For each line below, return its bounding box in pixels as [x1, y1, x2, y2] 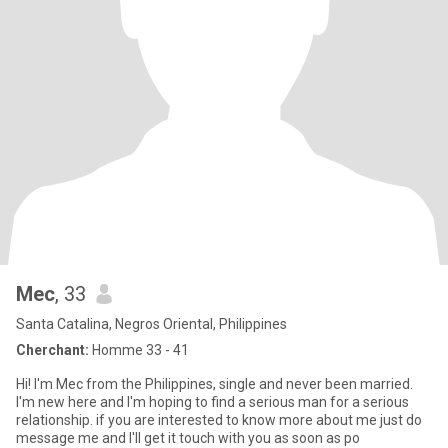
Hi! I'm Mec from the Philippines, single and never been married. [16, 376, 413, 392]
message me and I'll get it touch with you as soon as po [16, 430, 360, 446]
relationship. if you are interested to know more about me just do [16, 412, 422, 428]
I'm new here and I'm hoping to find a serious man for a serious [16, 394, 409, 410]
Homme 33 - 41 [89, 342, 189, 358]
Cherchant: [16, 342, 89, 358]
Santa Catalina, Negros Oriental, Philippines [16, 316, 287, 332]
